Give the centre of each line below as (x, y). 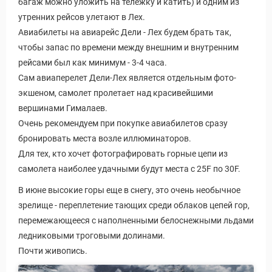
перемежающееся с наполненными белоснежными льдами (136, 220)
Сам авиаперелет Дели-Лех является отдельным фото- (127, 77)
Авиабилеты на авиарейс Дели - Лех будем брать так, (125, 32)
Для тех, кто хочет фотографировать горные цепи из (123, 153)
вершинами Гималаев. (63, 108)
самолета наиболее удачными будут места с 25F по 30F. (130, 168)
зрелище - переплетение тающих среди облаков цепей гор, (134, 205)
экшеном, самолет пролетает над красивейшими (116, 93)
